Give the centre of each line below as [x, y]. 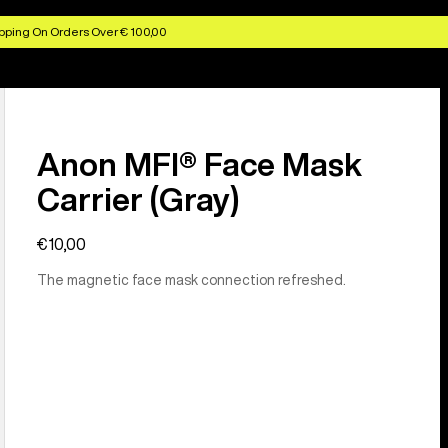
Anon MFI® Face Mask [200, 163]
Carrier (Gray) [138, 198]
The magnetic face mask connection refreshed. [192, 279]
